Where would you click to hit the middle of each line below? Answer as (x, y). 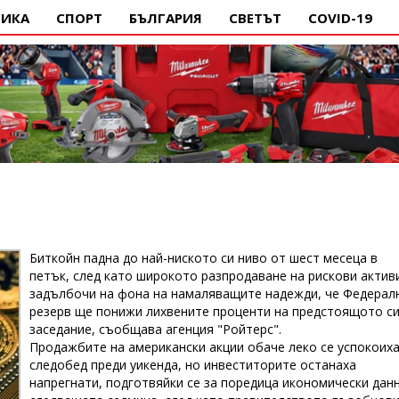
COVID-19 (340, 18)
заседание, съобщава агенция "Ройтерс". (155, 329)
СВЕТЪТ (255, 18)
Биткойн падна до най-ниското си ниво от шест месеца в (203, 258)
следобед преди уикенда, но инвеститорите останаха (192, 365)
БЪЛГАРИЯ (166, 18)
